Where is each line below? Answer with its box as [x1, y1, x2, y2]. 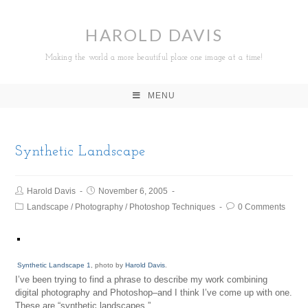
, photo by [91, 261, 126, 269]
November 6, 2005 [98, 186, 168, 196]
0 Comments [238, 202, 286, 212]
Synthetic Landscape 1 [17, 261, 91, 269]
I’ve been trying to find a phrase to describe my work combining [15, 274, 268, 285]
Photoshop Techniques [129, 202, 216, 212]
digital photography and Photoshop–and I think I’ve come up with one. [15, 287, 293, 298]
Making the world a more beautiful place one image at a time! [45, 54, 263, 62]
